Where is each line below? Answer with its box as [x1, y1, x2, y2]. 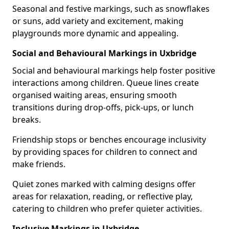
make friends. [12, 158, 65, 170]
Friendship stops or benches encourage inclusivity [12, 134, 206, 145]
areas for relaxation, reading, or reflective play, [12, 191, 193, 202]
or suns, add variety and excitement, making [12, 15, 184, 27]
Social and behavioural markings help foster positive [12, 65, 215, 76]
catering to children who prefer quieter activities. [12, 203, 202, 214]
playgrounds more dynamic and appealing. [12, 28, 178, 39]
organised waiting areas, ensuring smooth [12, 89, 177, 101]
